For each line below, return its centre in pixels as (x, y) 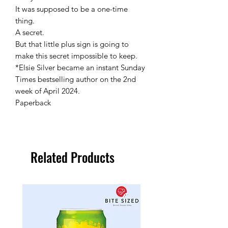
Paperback (33, 103)
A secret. (30, 33)
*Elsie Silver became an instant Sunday (80, 68)
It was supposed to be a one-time (72, 9)
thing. (25, 21)
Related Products (73, 157)
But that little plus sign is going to (72, 44)
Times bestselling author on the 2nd (76, 79)
